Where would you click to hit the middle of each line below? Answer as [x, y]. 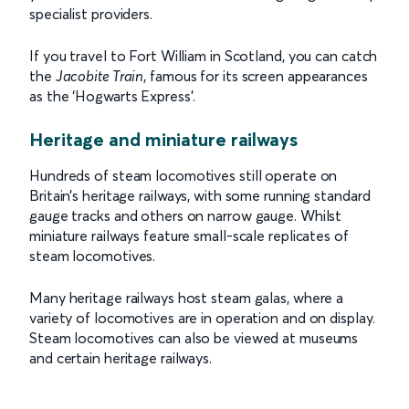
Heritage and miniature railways [163, 139]
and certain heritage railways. [121, 358]
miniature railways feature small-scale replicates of [189, 236]
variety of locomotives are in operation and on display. [202, 318]
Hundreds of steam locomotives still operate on [184, 175]
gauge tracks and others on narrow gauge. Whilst [186, 215]
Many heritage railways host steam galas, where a [187, 298]
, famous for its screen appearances [256, 76]
